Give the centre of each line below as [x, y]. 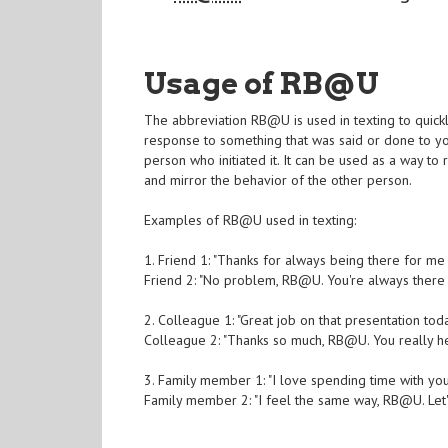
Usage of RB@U [262, 83]
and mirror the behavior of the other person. [278, 180]
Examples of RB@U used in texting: [250, 220]
